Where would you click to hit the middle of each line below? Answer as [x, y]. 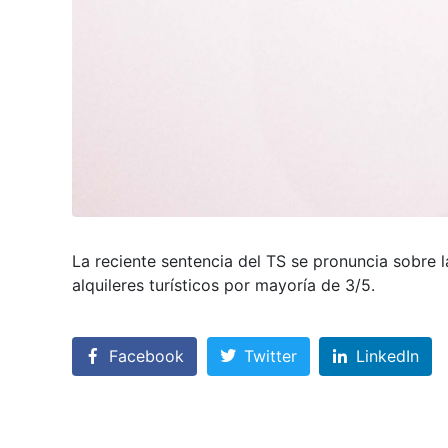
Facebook [146, 356]
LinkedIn [388, 356]
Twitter [270, 356]
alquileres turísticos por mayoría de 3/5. [223, 284]
